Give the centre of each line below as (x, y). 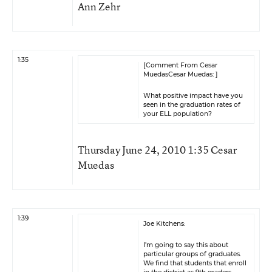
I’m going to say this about (186, 245)
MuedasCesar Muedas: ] (181, 74)
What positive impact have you (193, 96)
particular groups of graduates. (192, 254)
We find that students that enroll (195, 263)
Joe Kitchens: (164, 224)
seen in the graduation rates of (192, 105)
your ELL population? (178, 114)
